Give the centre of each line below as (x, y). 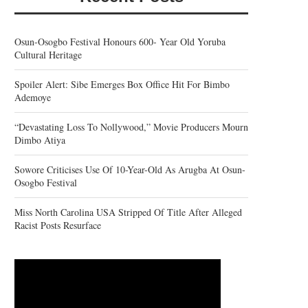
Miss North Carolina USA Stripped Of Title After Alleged (128, 212)
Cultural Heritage (48, 55)
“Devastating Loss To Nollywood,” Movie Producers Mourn (131, 127)
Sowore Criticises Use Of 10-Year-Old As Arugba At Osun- (130, 169)
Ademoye (33, 97)
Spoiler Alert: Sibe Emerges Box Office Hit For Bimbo (122, 84)
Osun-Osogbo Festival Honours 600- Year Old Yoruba (120, 42)
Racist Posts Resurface (58, 225)
